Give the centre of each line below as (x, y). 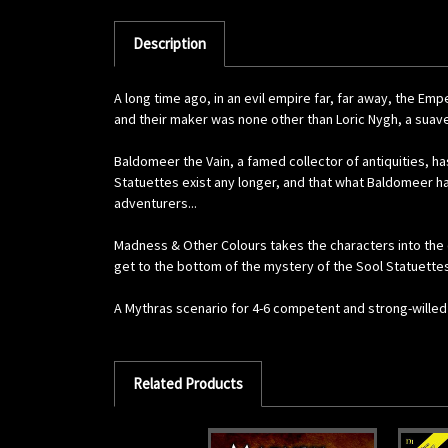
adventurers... (155, 202)
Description (169, 43)
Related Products (187, 383)
